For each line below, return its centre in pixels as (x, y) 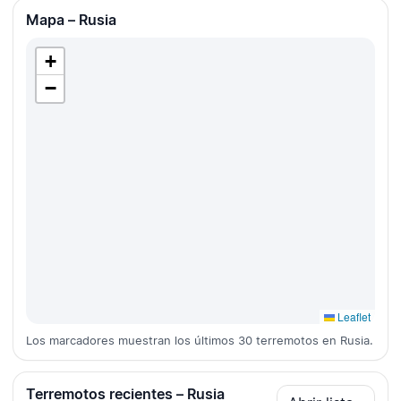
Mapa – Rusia (71, 20)
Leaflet (353, 317)
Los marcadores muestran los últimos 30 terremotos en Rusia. (200, 341)
